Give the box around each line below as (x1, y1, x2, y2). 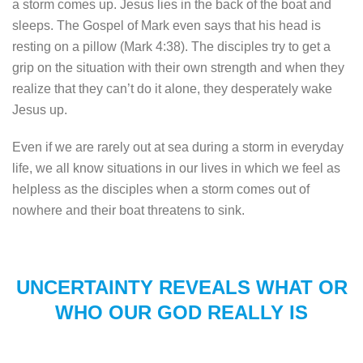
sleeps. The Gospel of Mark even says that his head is (12, 18, 321, 32)
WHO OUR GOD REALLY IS (55, 301, 308, 323)
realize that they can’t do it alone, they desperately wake (12, 81, 332, 96)
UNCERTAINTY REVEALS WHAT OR (15, 275, 348, 298)
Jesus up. (12, 102, 67, 117)
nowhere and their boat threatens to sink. (12, 203, 245, 217)
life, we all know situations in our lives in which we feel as (12, 160, 340, 175)
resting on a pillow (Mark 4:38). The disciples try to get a (12, 39, 331, 53)
